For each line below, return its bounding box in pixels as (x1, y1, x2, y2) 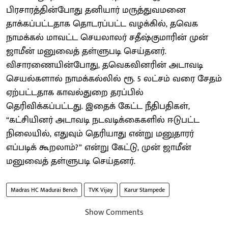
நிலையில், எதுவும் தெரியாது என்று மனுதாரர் (6, 126, 194, 141)
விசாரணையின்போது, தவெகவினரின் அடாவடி (6, 57, 203, 73)
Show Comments (84, 205, 144, 219)
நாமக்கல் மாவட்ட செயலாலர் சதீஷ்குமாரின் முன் (6, 30, 208, 45)
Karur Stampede (124, 184, 165, 195)
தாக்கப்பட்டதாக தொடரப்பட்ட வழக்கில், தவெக (6, 16, 198, 32)
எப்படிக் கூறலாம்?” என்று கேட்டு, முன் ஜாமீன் (6, 139, 191, 155)
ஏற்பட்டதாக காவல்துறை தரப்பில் (6, 84, 144, 100)
